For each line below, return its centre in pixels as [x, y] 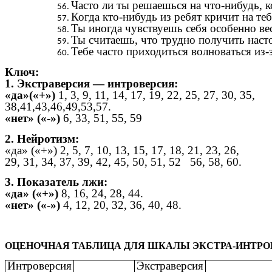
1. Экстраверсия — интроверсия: [91, 83]
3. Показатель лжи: [56, 182]
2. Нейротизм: [42, 138]
